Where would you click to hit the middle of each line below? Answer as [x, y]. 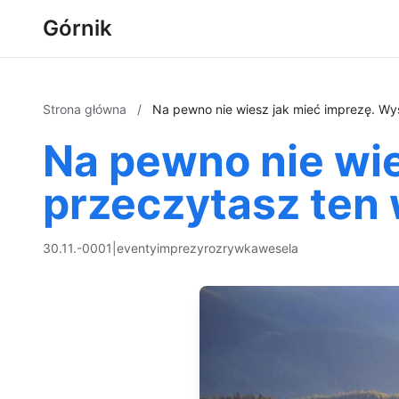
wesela [278, 248]
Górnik [77, 28]
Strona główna [86, 109]
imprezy [180, 248]
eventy [137, 248]
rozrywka [231, 248]
